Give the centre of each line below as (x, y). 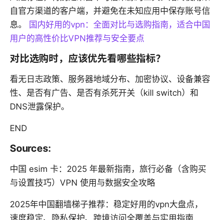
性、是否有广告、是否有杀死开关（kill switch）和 (104, 93)
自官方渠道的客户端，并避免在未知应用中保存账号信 (110, 11)
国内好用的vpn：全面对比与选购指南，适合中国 (120, 25)
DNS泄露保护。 (40, 107)
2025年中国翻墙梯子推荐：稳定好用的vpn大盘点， (106, 205)
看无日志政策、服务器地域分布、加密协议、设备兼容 (110, 79)
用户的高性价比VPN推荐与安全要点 (77, 39)
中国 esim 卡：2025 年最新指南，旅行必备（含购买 (108, 169)
